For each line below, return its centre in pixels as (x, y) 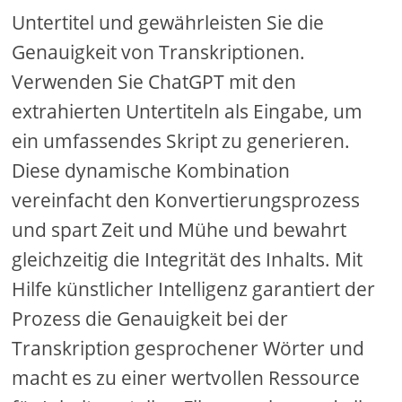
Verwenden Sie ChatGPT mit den (154, 82)
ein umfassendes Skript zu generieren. (181, 141)
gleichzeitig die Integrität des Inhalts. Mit (188, 260)
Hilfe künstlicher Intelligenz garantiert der (194, 289)
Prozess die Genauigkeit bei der (150, 319)
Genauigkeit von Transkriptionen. (159, 52)
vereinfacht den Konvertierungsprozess (186, 201)
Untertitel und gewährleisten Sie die (168, 23)
